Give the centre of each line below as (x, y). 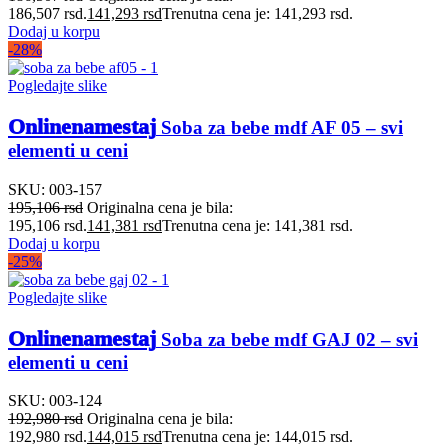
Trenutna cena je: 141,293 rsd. (257, 14)
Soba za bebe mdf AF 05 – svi (279, 128)
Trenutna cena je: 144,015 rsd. (257, 437)
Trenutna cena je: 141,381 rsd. (257, 225)
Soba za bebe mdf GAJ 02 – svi (287, 339)
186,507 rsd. (47, 14)
